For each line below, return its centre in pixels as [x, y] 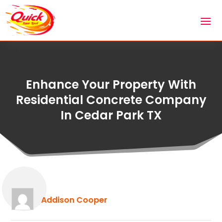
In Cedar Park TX [111, 115]
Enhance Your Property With [111, 84]
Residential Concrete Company [111, 100]
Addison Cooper [74, 200]
